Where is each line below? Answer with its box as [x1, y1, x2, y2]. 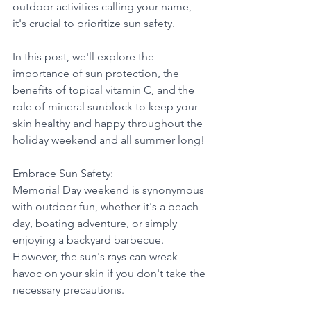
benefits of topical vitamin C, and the [12, 83, 197, 97]
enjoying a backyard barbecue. [12, 233, 167, 247]
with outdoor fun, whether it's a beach [12, 200, 201, 214]
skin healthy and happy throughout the [12, 117, 205, 131]
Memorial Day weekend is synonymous [12, 183, 207, 197]
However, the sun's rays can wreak [12, 250, 180, 264]
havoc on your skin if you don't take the [12, 267, 208, 280]
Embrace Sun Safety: [12, 167, 113, 180]
